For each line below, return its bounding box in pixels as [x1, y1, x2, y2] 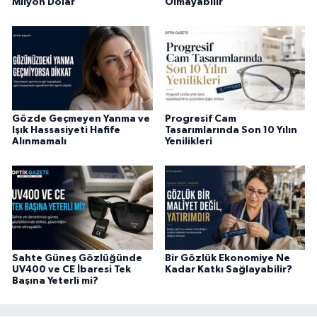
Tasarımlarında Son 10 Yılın [164, 125, 297, 136]
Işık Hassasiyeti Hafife [12, 125, 120, 136]
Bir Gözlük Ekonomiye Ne [164, 253, 290, 263]
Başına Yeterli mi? [12, 275, 98, 286]
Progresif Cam [164, 114, 236, 125]
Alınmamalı [12, 137, 67, 147]
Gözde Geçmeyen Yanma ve [12, 114, 150, 125]
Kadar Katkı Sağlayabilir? [164, 264, 292, 275]
